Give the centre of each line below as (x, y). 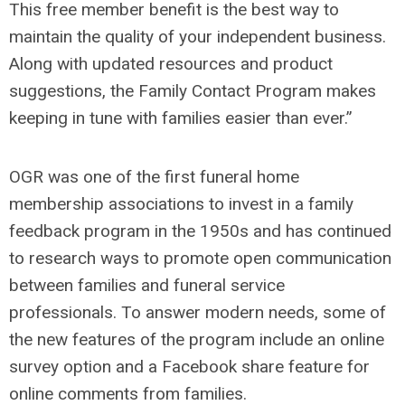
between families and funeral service (147, 285)
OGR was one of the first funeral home (154, 177)
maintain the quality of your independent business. (198, 37)
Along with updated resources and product (171, 64)
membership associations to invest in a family (181, 204)
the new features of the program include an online (197, 339)
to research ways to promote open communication (200, 258)
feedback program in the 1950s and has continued (200, 231)
